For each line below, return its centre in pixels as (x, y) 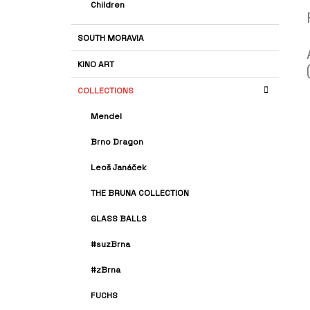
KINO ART (96, 65)
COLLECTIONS (106, 91)
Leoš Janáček (119, 168)
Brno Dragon (117, 142)
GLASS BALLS (119, 219)
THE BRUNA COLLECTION (140, 193)
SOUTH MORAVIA (111, 38)
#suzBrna (110, 245)
